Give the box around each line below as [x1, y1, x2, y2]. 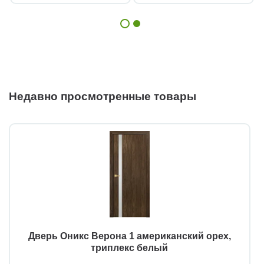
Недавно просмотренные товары [9, 90, 196, 103]
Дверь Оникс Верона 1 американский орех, [28, 230, 231, 241]
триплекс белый [91, 242, 169, 253]
